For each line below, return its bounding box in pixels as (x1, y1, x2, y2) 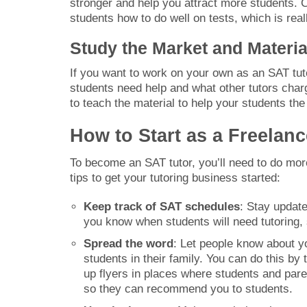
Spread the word (84, 236, 173, 250)
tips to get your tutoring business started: (70, 171, 280, 184)
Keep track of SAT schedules (84, 199, 240, 213)
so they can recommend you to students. (84, 282, 293, 295)
